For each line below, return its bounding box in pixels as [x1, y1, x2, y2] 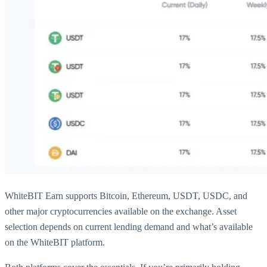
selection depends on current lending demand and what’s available [5, 221, 253, 232]
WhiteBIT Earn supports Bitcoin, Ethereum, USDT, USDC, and [5, 190, 247, 201]
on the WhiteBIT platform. [5, 237, 105, 247]
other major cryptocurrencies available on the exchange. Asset [5, 206, 237, 216]
